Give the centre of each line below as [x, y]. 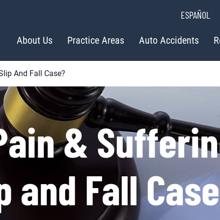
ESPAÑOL [195, 15]
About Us [34, 41]
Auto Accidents [169, 41]
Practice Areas [96, 41]
